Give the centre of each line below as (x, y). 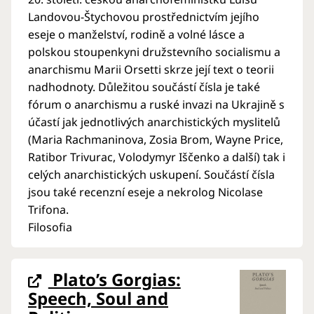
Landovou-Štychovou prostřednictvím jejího (144, 16)
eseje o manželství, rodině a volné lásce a (136, 34)
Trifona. (48, 209)
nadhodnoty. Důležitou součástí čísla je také (144, 87)
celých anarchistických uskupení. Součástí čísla (151, 174)
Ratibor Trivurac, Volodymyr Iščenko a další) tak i (157, 157)
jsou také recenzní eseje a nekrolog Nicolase (145, 192)
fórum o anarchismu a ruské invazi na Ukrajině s (156, 104)
